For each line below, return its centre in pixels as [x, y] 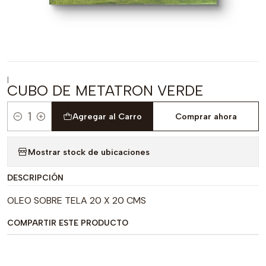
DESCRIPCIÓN [35, 178]
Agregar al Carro [107, 116]
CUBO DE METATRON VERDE [105, 91]
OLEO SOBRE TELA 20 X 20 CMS [77, 200]
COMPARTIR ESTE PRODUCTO [68, 223]
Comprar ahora [206, 116]
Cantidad [26, 123]
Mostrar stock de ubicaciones [89, 152]
